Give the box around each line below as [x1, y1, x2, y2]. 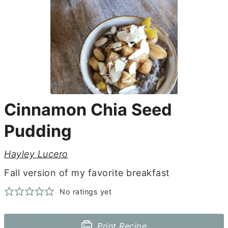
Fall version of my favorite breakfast [4, 167, 170, 178]
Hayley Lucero [4, 148, 68, 159]
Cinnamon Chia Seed [4, 99, 173, 120]
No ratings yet [60, 187, 112, 196]
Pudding [4, 121, 72, 141]
